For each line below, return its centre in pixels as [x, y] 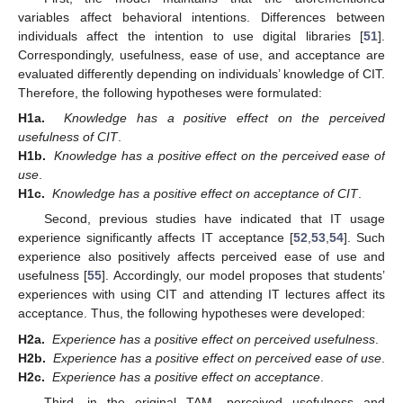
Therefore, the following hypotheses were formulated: [170, 93]
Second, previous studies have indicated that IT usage [214, 219]
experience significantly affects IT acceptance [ [156, 238]
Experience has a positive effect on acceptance [186, 376]
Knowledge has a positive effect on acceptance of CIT [205, 194]
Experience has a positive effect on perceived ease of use [217, 358]
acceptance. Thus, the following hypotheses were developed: [192, 313]
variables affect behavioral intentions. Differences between [201, 18]
